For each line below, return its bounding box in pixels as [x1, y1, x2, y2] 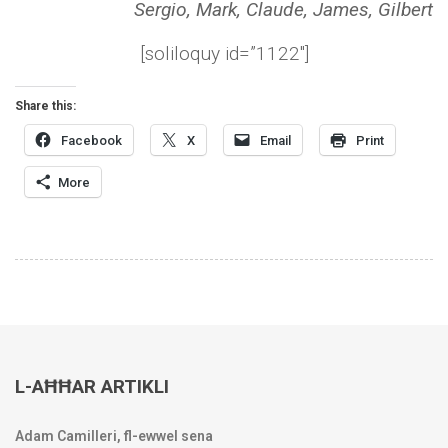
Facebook [61, 133, 122, 149]
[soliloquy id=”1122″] [139, 42, 309, 66]
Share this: [15, 99, 76, 114]
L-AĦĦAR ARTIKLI [15, 374, 169, 398]
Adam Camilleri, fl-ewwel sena [15, 427, 213, 444]
